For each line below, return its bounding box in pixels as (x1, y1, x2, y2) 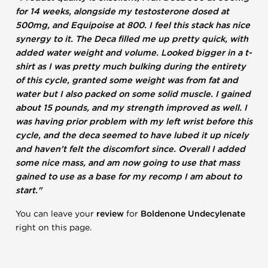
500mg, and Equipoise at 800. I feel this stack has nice (16, 20, 250, 31)
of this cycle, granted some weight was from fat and (16, 75, 238, 86)
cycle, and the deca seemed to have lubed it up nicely (16, 130, 249, 141)
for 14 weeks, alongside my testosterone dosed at (16, 7, 229, 17)
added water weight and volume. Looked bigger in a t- (16, 48, 252, 58)
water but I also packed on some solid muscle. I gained (16, 89, 251, 99)
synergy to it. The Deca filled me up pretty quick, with (16, 34, 248, 44)
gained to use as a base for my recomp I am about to (16, 172, 242, 182)
